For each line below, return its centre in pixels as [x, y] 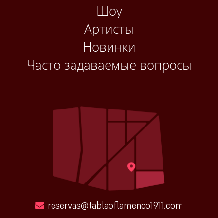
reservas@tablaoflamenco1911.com [115, 206]
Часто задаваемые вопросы [109, 65]
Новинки [109, 47]
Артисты [109, 29]
